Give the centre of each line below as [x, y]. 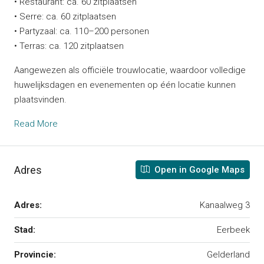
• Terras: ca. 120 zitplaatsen [69, 46]
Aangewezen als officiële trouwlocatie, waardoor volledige [130, 70]
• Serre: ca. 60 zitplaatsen [65, 17]
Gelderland [228, 255]
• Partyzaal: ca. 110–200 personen [82, 32]
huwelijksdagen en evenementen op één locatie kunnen [125, 85]
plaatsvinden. [40, 100]
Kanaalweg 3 [225, 205]
